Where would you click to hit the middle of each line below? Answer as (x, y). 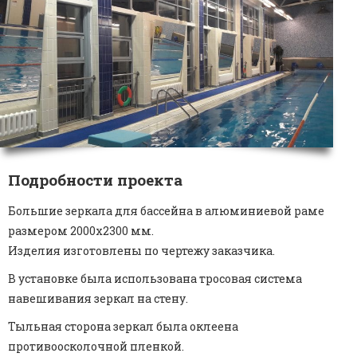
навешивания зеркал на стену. (98, 299)
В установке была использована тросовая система (155, 279)
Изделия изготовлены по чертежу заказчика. (141, 251)
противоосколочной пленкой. (96, 347)
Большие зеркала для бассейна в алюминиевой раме (166, 211)
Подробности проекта (95, 180)
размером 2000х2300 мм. (81, 231)
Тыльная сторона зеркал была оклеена (123, 327)
